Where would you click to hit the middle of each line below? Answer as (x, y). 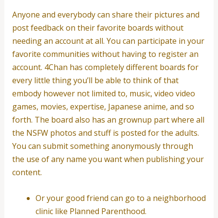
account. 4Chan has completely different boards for (105, 67)
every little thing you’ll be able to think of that (95, 81)
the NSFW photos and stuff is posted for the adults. (105, 133)
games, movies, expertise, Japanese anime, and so (103, 107)
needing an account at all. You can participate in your (108, 41)
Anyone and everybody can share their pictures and (106, 15)
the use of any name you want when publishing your (108, 159)
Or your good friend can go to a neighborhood (120, 198)
